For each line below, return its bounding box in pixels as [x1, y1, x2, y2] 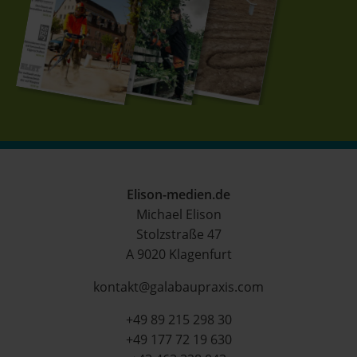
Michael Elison [135, 206, 222, 223]
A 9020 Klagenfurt [125, 245, 232, 263]
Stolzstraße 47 [135, 226, 222, 243]
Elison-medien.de [127, 186, 230, 203]
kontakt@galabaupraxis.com [93, 278, 264, 296]
